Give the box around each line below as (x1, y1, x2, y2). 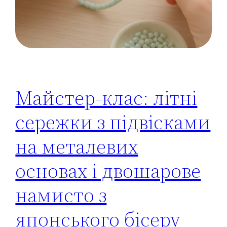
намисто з (15, 181, 107, 209)
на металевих (15, 132, 138, 160)
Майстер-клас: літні (15, 84, 198, 111)
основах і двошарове (15, 157, 201, 184)
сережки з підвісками (15, 108, 211, 136)
